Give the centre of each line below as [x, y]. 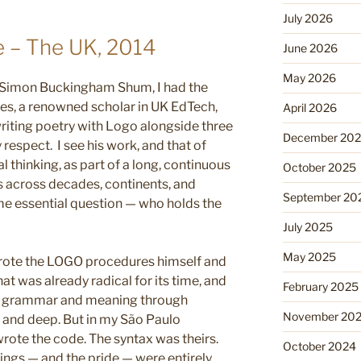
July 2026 [307, 18]
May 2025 [309, 256]
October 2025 [319, 167]
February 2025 [320, 286]
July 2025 [307, 226]
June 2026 [310, 48]
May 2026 [309, 77]
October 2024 [319, 346]
